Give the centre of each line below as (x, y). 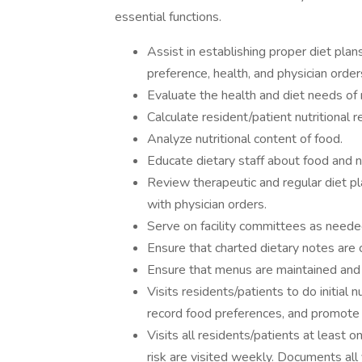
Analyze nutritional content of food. (245, 139)
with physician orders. (207, 204)
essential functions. (168, 17)
